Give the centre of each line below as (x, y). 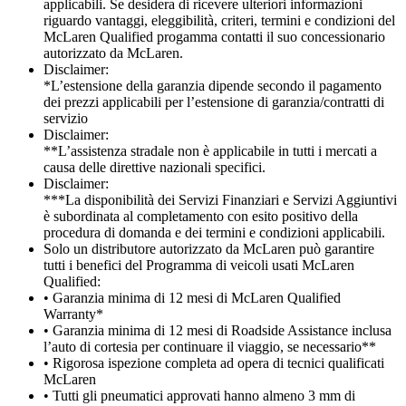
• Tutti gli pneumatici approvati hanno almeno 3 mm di (199, 395)
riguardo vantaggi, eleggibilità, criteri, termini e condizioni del (219, 20)
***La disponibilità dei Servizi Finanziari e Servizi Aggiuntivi (220, 199)
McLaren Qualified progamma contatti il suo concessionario (214, 36)
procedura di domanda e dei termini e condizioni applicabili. (214, 232)
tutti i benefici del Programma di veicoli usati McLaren (199, 265)
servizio (66, 118)
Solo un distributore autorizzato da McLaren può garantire (209, 248)
